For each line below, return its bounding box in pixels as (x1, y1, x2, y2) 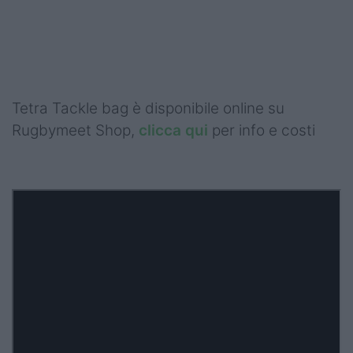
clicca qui (139, 121, 208, 139)
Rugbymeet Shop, (12, 121, 139, 139)
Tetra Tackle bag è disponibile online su (12, 98, 284, 117)
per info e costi (212, 121, 315, 139)
